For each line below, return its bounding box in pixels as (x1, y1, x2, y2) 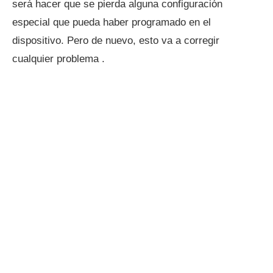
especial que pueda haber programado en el (12, 16, 211, 28)
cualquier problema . (12, 53, 105, 65)
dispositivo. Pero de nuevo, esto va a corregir (12, 35, 219, 46)
